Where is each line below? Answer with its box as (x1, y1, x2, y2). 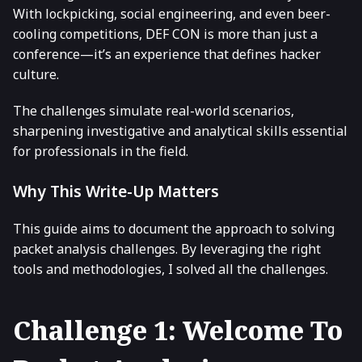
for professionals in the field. (13, 142, 188, 161)
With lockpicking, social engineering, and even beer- (13, 5, 330, 23)
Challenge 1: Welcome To (13, 312, 343, 347)
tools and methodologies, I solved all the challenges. (13, 260, 328, 279)
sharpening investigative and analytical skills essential (13, 122, 347, 141)
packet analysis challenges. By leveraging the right (13, 240, 321, 259)
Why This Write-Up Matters (13, 180, 219, 203)
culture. (13, 65, 59, 84)
